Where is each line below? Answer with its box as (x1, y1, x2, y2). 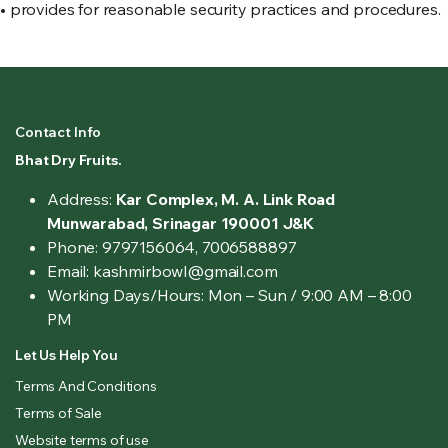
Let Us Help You (15, 346, 118, 364)
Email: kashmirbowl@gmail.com (47, 261, 278, 281)
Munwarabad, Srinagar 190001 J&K (47, 213, 315, 233)
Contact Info (15, 123, 102, 141)
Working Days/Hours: (47, 285, 204, 305)
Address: (47, 189, 116, 209)
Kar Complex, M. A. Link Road (115, 189, 336, 209)
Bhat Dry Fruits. (15, 151, 122, 169)
